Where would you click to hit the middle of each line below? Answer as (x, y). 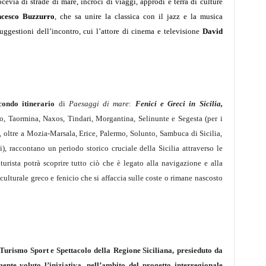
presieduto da (199, 250)
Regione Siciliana (143, 250)
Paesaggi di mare (99, 104)
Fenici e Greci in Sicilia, (179, 104)
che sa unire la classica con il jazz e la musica (141, 16)
